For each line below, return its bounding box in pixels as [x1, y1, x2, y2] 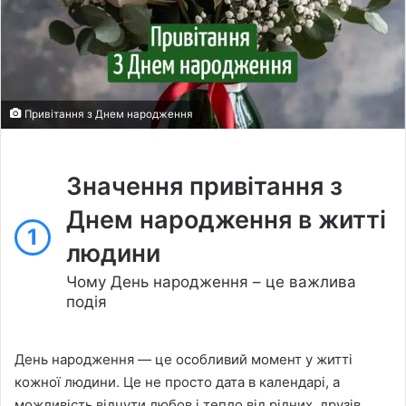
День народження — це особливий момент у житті [14, 350, 353, 368]
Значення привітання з [66, 170, 343, 201]
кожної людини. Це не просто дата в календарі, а [14, 372, 340, 391]
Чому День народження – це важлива [66, 272, 356, 291]
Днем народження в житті [66, 204, 386, 235]
